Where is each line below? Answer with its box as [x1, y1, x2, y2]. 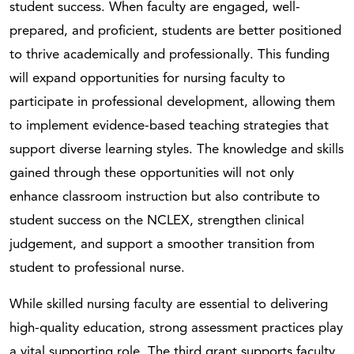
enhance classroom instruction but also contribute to [9, 190, 320, 204]
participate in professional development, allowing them [9, 95, 335, 109]
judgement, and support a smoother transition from [9, 237, 314, 251]
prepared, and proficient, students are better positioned [9, 24, 341, 38]
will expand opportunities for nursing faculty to [9, 71, 285, 85]
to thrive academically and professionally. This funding [9, 47, 330, 62]
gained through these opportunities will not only [9, 166, 294, 180]
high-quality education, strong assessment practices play [9, 321, 343, 335]
